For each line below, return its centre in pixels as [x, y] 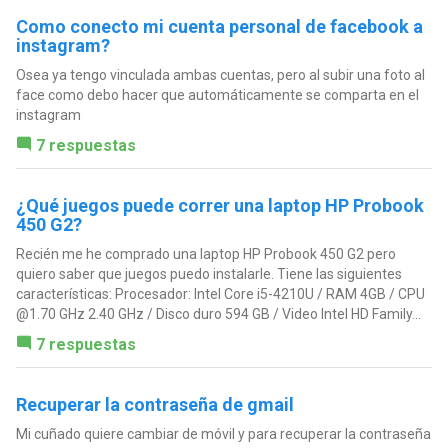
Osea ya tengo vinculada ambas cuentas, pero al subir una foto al [220, 74]
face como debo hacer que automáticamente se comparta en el [217, 94]
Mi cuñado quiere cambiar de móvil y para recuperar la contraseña [223, 433]
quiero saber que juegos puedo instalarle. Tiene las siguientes [208, 273]
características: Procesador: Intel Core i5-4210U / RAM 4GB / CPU [220, 293]
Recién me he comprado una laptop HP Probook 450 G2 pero [205, 253]
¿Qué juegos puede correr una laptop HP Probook [219, 205]
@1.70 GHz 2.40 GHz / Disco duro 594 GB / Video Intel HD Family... [218, 313]
